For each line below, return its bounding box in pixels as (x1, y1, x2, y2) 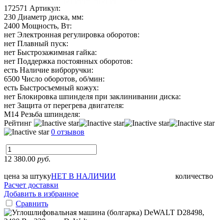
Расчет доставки (4, 180, 58, 189)
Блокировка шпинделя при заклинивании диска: (17, 92, 181, 101)
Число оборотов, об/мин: (22, 74, 105, 83)
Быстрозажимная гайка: (17, 48, 97, 56)
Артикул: (29, 3, 60, 12)
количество (175, 171, 213, 180)
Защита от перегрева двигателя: (17, 101, 124, 110)
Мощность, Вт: (22, 21, 72, 30)
